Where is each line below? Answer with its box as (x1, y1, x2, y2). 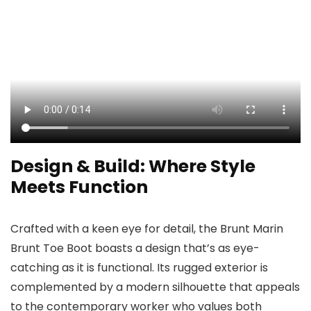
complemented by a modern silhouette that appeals (10, 279, 300, 296)
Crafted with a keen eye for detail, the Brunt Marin (10, 221, 283, 237)
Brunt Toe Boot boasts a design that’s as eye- (10, 240, 260, 257)
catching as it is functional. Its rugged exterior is (10, 260, 268, 276)
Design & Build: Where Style (10, 154, 255, 179)
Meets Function (10, 175, 148, 200)
